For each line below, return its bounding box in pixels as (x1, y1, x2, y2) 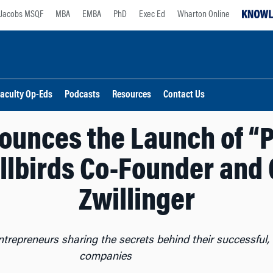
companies (79, 252, 135, 263)
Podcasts (65, 90, 100, 101)
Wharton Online (177, 10, 230, 19)
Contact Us (163, 90, 205, 101)
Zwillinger (78, 187, 195, 218)
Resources (112, 90, 151, 101)
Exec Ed (139, 10, 165, 19)
